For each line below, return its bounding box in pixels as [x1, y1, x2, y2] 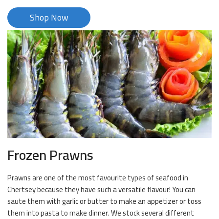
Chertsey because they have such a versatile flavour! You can [7, 182, 196, 197]
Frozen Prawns [7, 142, 93, 168]
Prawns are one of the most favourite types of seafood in [7, 171, 188, 185]
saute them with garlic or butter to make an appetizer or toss [7, 194, 201, 209]
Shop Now [29, 9, 68, 26]
